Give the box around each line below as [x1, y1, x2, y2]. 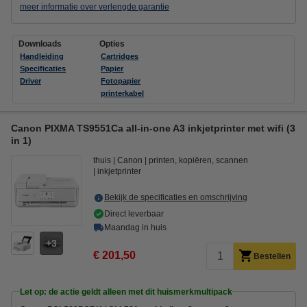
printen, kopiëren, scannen [149, 155, 248, 165]
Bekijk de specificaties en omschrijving [104, 192, 247, 202]
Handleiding [20, 51, 64, 60]
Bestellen [254, 251, 291, 261]
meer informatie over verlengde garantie [20, 1, 169, 12]
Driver [20, 76, 41, 85]
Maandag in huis [104, 222, 167, 232]
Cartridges [101, 51, 139, 60]
